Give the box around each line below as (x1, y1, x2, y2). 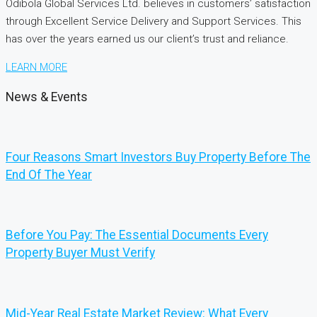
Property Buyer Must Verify (6, 246, 155, 260)
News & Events (6, 90, 88, 105)
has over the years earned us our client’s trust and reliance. (6, 32, 292, 45)
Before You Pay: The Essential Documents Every (6, 228, 268, 243)
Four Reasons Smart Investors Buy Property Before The (6, 150, 311, 165)
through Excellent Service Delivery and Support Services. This (6, 14, 301, 28)
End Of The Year (6, 168, 92, 183)
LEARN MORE (6, 60, 67, 74)
